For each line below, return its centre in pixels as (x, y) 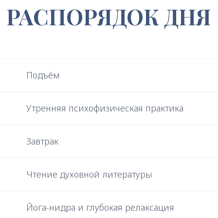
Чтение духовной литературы (89, 174)
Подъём (43, 75)
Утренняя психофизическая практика (105, 108)
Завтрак (42, 141)
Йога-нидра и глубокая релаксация (100, 207)
